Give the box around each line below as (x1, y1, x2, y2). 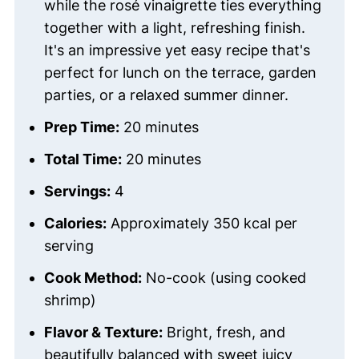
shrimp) (43, 292, 96, 309)
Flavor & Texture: (43, 324, 163, 341)
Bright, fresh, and (162, 324, 285, 341)
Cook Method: (43, 269, 142, 287)
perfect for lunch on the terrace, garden (43, 64, 317, 82)
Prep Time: (43, 119, 119, 136)
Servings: (43, 183, 111, 200)
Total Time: (43, 151, 122, 168)
